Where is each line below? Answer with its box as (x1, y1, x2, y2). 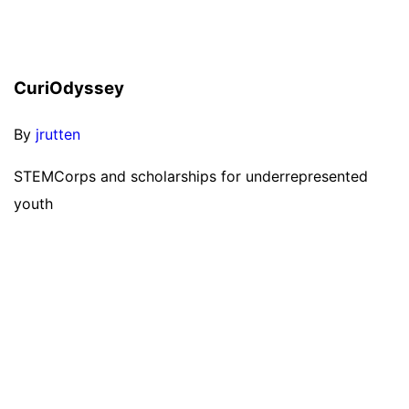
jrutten (36, 125, 80, 144)
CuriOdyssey (14, 77, 124, 99)
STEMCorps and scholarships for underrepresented (14, 167, 368, 186)
